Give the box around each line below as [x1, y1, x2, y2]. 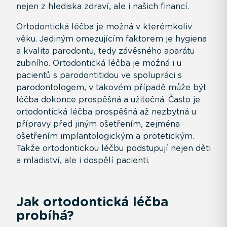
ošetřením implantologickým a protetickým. [16, 131, 194, 141]
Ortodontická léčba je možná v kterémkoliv [16, 21, 192, 31]
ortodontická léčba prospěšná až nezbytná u [16, 106, 196, 117]
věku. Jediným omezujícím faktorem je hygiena [16, 33, 207, 44]
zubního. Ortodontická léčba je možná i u [16, 58, 181, 68]
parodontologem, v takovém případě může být [16, 82, 206, 92]
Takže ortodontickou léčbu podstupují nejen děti [16, 143, 211, 153]
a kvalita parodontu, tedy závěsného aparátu [16, 46, 195, 56]
